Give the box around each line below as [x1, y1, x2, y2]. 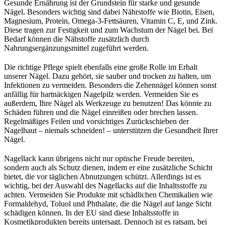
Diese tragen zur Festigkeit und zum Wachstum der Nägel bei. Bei [4, 25, 213, 34]
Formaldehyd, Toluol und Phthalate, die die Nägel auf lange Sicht [4, 199, 211, 208]
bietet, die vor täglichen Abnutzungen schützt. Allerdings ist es [4, 172, 201, 181]
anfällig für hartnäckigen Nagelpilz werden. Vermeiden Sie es [4, 89, 198, 98]
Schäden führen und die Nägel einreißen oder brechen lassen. [4, 107, 198, 117]
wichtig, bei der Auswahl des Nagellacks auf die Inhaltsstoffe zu [4, 181, 207, 190]
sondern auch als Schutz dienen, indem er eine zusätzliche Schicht [4, 163, 212, 172]
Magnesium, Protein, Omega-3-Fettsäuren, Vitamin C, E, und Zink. [4, 16, 217, 25]
